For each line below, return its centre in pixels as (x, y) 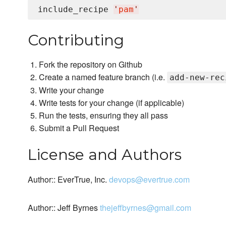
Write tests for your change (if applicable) (112, 103)
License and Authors (105, 155)
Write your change (72, 90)
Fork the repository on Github (91, 65)
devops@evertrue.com (149, 180)
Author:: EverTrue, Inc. (68, 180)
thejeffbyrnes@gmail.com (146, 208)
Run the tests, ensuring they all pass (104, 116)
